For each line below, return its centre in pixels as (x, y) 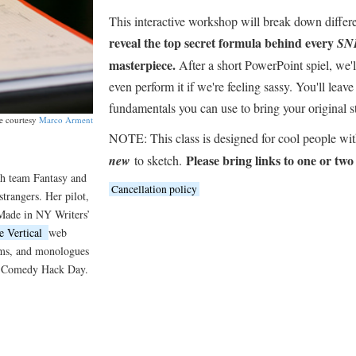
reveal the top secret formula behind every (223, 43)
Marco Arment (66, 119)
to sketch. (159, 160)
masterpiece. (143, 65)
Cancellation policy (155, 189)
